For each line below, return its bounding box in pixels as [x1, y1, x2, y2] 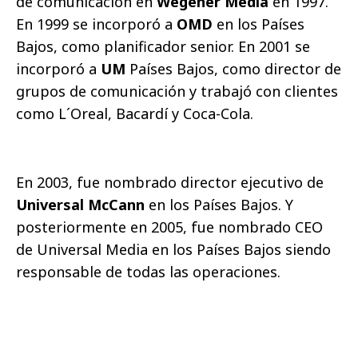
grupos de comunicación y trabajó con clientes [16, 82, 338, 101]
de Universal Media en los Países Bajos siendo [16, 240, 331, 259]
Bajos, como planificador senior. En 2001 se [16, 37, 310, 56]
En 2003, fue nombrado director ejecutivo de [16, 173, 324, 192]
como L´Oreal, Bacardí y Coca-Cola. [16, 104, 253, 123]
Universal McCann [16, 195, 145, 214]
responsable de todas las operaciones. [16, 262, 280, 281]
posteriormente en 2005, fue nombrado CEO [16, 217, 323, 237]
